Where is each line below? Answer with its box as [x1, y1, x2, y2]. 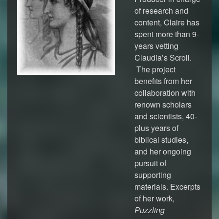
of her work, [134, 193, 175, 204]
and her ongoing [134, 146, 191, 157]
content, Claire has [134, 17, 199, 28]
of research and [134, 5, 188, 16]
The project [134, 64, 175, 75]
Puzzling [134, 204, 165, 216]
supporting [134, 169, 171, 180]
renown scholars [134, 99, 192, 110]
